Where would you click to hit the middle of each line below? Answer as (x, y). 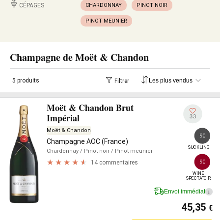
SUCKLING (199, 147)
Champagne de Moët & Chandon (79, 57)
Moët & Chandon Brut (90, 108)
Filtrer (122, 81)
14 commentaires (114, 162)
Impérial (63, 118)
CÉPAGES (32, 5)
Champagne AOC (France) (87, 141)
